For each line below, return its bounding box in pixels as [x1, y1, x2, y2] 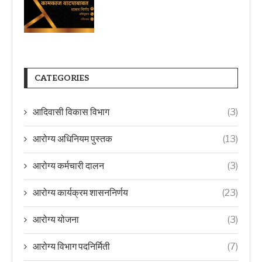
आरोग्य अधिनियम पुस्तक [33, 133, 112, 144]
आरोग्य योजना [33, 214, 79, 225]
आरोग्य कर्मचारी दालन [33, 160, 104, 171]
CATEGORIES [35, 73, 89, 83]
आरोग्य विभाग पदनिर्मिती [33, 241, 110, 252]
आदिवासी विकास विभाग [33, 106, 109, 118]
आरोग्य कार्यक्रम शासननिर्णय [33, 187, 128, 198]
